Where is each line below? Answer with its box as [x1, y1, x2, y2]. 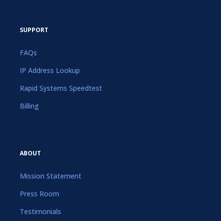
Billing [20, 101, 39, 110]
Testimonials [20, 206, 61, 216]
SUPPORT [20, 25, 48, 34]
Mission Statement [20, 171, 81, 181]
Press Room [20, 188, 59, 198]
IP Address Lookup [20, 65, 80, 75]
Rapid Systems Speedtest [20, 83, 102, 93]
